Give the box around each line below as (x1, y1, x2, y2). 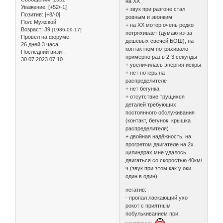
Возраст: (21, 26, 43, 33)
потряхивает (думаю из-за (125, 30, 193, 36)
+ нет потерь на (125, 70, 165, 76)
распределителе (125, 78, 167, 84)
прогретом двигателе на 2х (125, 141, 194, 148)
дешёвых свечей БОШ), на (125, 38, 194, 44)
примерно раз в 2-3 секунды (125, 54, 198, 60)
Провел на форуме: (21, 34, 71, 40)
